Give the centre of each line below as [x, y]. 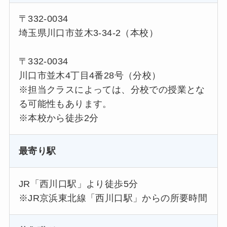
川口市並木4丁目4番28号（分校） [90, 76]
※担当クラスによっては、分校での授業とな [112, 90]
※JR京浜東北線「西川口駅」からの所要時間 [113, 198]
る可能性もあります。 [65, 104]
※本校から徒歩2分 [59, 118]
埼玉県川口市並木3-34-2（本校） [88, 33]
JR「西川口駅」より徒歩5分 [78, 184]
